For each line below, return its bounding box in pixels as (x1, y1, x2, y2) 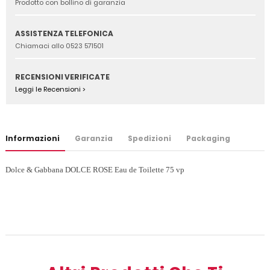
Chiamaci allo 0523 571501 (15, 41, 104, 51)
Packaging (186, 133, 230, 144)
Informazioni (5, 133, 60, 144)
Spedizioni (128, 133, 171, 144)
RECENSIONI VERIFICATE (15, 72, 110, 83)
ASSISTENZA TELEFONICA (15, 28, 113, 39)
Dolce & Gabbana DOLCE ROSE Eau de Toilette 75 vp (5, 165, 184, 175)
